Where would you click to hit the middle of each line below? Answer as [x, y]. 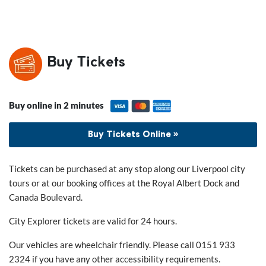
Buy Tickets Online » [133, 135]
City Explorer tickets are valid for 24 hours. [93, 221]
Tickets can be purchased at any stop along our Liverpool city [127, 169]
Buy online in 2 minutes [56, 105]
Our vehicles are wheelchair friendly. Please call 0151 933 [122, 245]
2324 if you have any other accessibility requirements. [114, 259]
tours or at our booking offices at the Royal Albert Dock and [124, 183]
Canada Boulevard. [45, 197]
